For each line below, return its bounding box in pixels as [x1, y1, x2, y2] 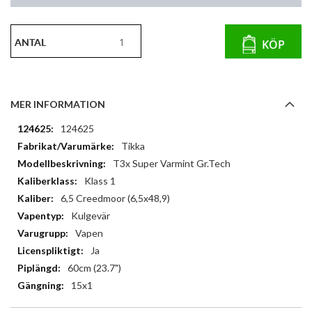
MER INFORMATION [10, 98, 105, 111]
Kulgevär [71, 210, 110, 222]
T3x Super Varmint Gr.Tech [113, 157, 231, 170]
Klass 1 [84, 175, 116, 187]
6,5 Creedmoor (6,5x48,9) [61, 192, 170, 205]
